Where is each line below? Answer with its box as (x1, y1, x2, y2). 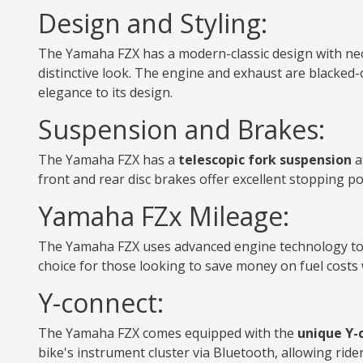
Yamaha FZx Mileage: (38, 199, 289, 233)
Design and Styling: (38, 6, 267, 41)
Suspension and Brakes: (38, 112, 325, 147)
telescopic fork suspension (178, 151, 352, 169)
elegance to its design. (38, 83, 173, 101)
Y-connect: (38, 285, 164, 320)
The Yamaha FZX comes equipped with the (38, 324, 297, 342)
